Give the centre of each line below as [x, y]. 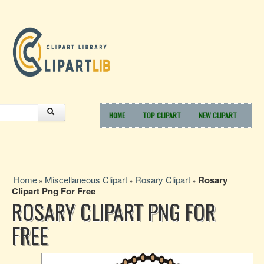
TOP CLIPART [162, 115]
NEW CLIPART [218, 115]
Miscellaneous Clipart [86, 179]
